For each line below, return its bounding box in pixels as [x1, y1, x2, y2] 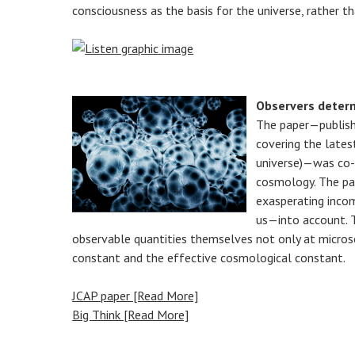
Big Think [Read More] [72, 307, 189, 323]
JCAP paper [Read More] [72, 288, 199, 303]
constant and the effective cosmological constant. [72, 250, 346, 265]
